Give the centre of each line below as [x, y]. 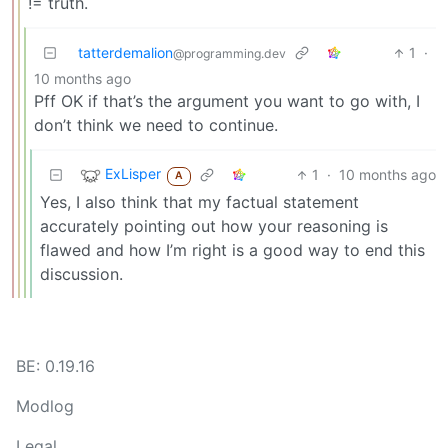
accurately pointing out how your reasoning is [214, 226]
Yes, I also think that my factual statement [199, 202]
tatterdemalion [125, 53]
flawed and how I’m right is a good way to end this [232, 250]
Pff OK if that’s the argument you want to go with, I [227, 101]
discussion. [81, 274]
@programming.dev [229, 54]
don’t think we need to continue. [156, 125]
